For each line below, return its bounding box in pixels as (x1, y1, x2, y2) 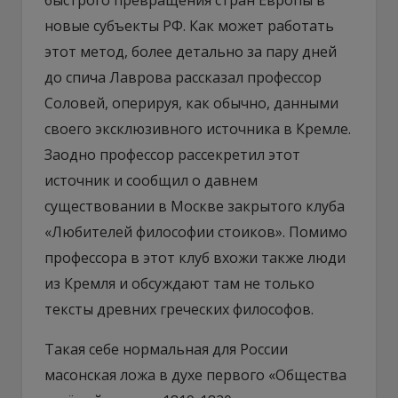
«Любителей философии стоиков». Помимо (44, 221, 347, 242)
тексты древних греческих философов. (44, 298, 314, 319)
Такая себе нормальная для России (44, 338, 288, 359)
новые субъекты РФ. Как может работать (44, 15, 334, 36)
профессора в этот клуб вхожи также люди (44, 247, 346, 267)
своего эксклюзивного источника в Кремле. (44, 118, 351, 139)
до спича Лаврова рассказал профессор (44, 67, 322, 87)
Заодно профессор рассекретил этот (44, 144, 300, 164)
